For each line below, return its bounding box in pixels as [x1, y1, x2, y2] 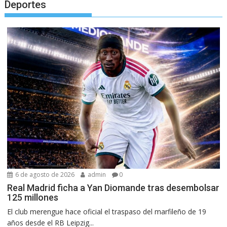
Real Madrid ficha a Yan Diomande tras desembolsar [7, 182, 220, 193]
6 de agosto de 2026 [14, 170, 75, 179]
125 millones [7, 192, 59, 203]
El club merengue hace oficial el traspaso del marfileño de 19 [7, 206, 207, 216]
